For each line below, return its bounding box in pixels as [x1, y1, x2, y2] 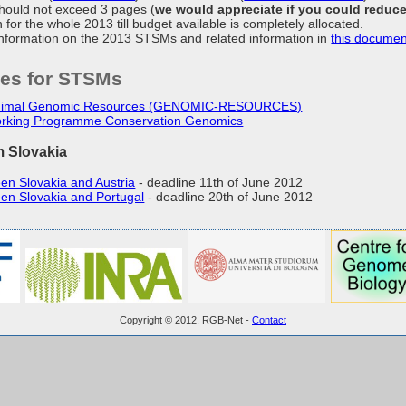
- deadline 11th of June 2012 [135, 175, 304, 189]
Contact [252, 314, 286, 326]
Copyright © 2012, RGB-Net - [120, 314, 252, 326]
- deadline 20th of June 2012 [144, 189, 314, 204]
